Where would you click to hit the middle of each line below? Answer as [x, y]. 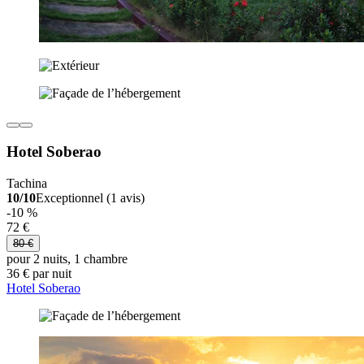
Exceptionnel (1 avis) [90, 198]
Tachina [27, 184]
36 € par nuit [39, 274]
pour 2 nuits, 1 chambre [67, 259]
